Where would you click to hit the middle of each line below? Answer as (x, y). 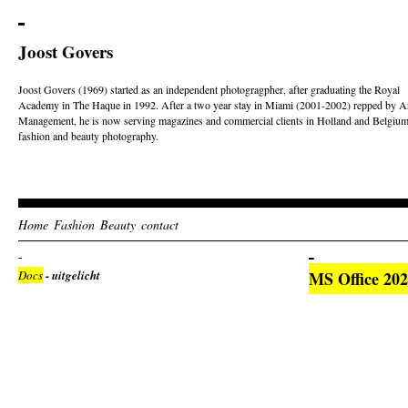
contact (160, 224)
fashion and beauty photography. (88, 136)
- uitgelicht (71, 275)
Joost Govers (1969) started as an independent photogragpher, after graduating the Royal (209, 89)
